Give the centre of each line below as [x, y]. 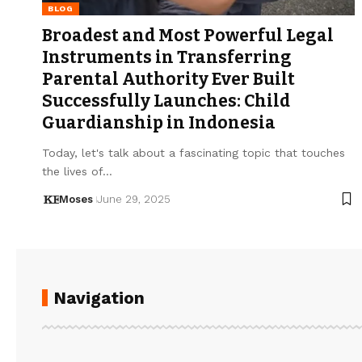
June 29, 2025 [133, 199]
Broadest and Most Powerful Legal [188, 35]
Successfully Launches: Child [166, 101]
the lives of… [77, 171]
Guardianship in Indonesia [159, 122]
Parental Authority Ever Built [168, 79]
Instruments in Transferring [167, 57]
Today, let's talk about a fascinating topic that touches [194, 152]
